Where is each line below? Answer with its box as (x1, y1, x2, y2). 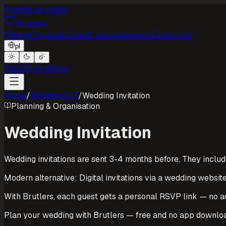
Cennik (4, 29, 30, 40)
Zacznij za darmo (4, 63, 68, 74)
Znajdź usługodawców (69, 29, 151, 40)
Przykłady (30, 29, 69, 40)
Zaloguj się (151, 29, 192, 40)
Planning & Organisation (11, 101, 100, 111)
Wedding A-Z (30, 90, 78, 101)
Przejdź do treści (4, 4, 68, 15)
